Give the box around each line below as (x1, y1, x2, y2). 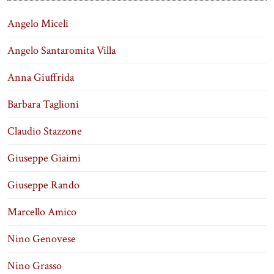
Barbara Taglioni (7, 97, 79, 111)
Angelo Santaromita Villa (7, 43, 116, 57)
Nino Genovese (7, 231, 76, 246)
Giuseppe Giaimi (7, 150, 81, 165)
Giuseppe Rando (7, 177, 80, 192)
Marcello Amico (7, 204, 76, 219)
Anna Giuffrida (7, 70, 74, 84)
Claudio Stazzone (7, 124, 82, 138)
